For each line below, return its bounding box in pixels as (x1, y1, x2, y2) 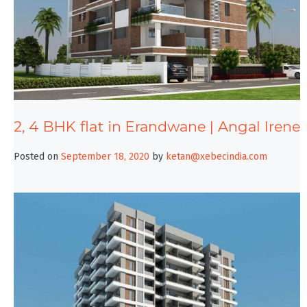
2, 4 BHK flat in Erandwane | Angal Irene (14, 118, 300, 136)
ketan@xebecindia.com (166, 150, 267, 162)
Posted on (14, 150, 61, 162)
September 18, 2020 (61, 150, 149, 162)
